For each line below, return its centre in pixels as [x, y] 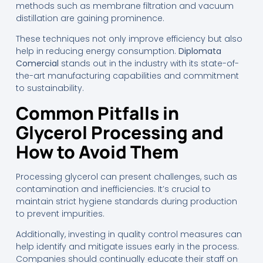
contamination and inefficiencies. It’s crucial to [113, 189]
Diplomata [200, 51]
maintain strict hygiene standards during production [126, 201]
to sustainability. [50, 88]
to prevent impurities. [60, 213]
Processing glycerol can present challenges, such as [126, 176]
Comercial [37, 64]
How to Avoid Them [97, 151]
